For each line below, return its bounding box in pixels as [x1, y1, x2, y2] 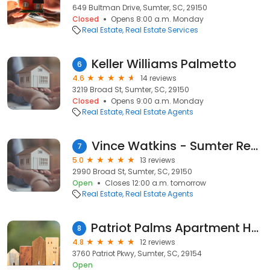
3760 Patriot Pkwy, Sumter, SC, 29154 [72, 248, 202, 259]
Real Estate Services [125, 25, 198, 35]
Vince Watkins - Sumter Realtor [251, 137, 258, 154]
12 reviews [140, 237, 175, 247]
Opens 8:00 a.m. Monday [111, 14, 204, 24]
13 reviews [140, 155, 175, 165]
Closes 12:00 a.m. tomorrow [105, 178, 206, 188]
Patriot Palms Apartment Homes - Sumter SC [251, 219, 259, 236]
